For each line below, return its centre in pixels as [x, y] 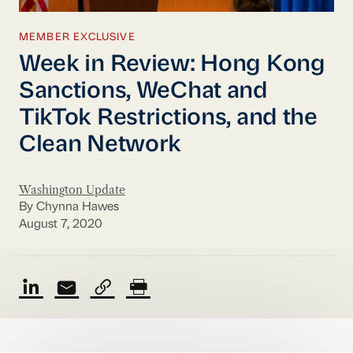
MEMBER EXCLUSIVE [77, 38]
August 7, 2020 [60, 225]
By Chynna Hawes [69, 207]
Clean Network [100, 145]
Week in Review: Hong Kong [172, 65]
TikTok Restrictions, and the [168, 118]
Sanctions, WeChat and [143, 91]
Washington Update [72, 190]
